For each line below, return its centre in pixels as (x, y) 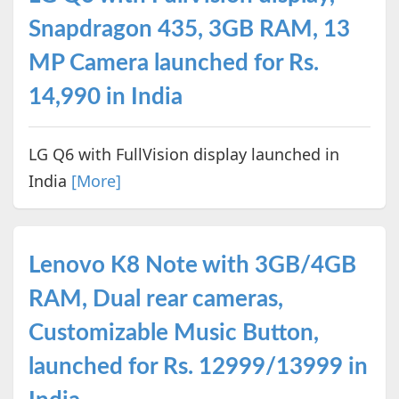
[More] (96, 180)
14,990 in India (105, 97)
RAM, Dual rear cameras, (155, 299)
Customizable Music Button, (173, 333)
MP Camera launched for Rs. (173, 63)
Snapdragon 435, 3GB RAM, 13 (189, 29)
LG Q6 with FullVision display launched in (183, 154)
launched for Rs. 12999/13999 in (198, 366)
